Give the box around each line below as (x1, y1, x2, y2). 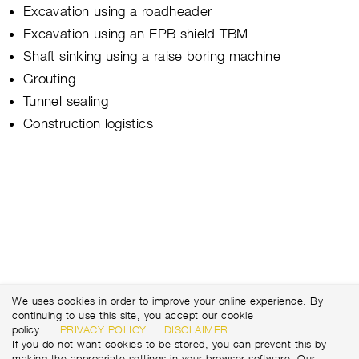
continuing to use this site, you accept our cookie (12, 309, 253, 321)
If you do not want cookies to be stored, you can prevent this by (12, 337, 326, 350)
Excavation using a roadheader (23, 2, 212, 19)
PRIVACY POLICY (59, 323, 147, 336)
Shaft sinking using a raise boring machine (23, 47, 281, 64)
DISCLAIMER (163, 323, 228, 336)
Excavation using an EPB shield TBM (23, 25, 248, 42)
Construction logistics (23, 115, 153, 131)
